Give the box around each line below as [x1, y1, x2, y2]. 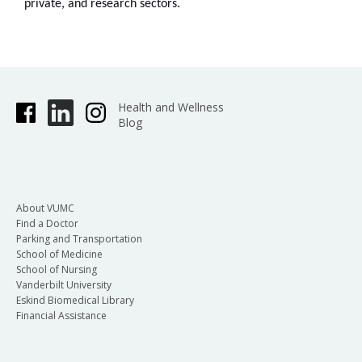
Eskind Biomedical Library [16, 293, 134, 307]
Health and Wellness [117, 99, 224, 115]
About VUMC [16, 200, 74, 215]
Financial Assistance [16, 308, 107, 322]
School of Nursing [16, 262, 97, 276]
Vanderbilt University [16, 277, 112, 292]
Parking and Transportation [16, 231, 142, 246]
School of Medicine [16, 246, 103, 261]
